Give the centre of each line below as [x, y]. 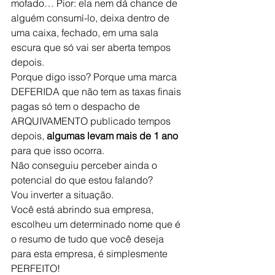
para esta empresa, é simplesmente [91, 254]
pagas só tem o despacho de [77, 106]
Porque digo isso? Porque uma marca [95, 77]
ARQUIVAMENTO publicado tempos [92, 121]
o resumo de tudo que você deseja [89, 239]
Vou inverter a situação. [62, 195]
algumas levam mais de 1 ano [112, 136]
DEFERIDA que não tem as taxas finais [97, 91]
